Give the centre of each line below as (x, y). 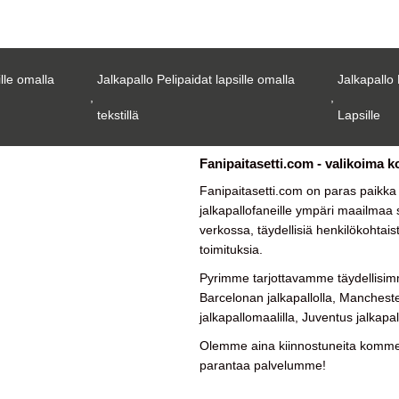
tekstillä (118, 115)
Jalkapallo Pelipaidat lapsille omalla (195, 80)
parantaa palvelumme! (263, 366)
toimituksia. (231, 250)
